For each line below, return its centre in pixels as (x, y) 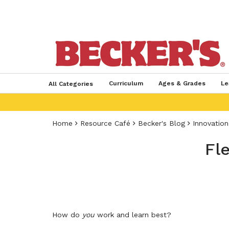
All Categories (71, 84)
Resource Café (105, 123)
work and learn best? (134, 215)
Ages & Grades (182, 83)
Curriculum (126, 83)
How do (67, 215)
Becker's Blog (162, 123)
